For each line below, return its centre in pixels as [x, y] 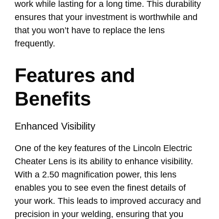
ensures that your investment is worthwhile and [106, 17]
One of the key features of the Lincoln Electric [103, 148]
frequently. [35, 44]
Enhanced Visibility [55, 126]
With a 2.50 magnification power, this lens [96, 175]
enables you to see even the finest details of [100, 188]
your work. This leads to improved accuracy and [108, 201]
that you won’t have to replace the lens [90, 31]
